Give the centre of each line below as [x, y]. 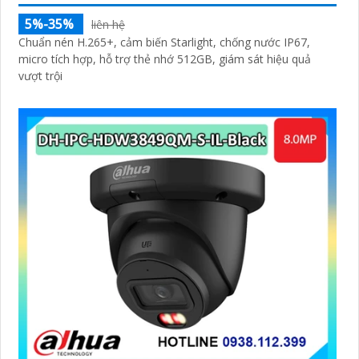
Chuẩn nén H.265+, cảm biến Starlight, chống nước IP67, [164, 42]
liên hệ [108, 25]
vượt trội [40, 76]
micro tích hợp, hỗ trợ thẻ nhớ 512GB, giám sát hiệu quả [165, 59]
